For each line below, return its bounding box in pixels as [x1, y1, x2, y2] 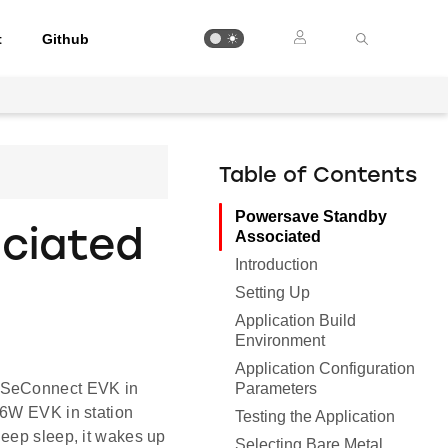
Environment [235, 332, 325, 349]
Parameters [235, 380, 317, 397]
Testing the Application [235, 408, 395, 425]
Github [42, 30, 90, 47]
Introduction [235, 256, 318, 273]
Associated [235, 228, 321, 245]
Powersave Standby [235, 208, 387, 225]
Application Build [235, 312, 356, 329]
